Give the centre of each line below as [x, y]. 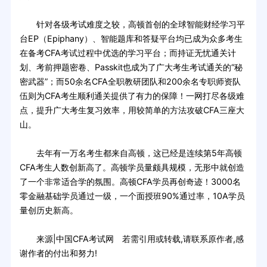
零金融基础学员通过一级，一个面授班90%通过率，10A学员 [132, 196]
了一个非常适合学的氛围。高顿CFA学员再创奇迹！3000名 [130, 182]
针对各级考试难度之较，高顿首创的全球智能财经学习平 [132, 24]
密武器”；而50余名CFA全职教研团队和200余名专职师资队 [130, 82]
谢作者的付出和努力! [58, 253]
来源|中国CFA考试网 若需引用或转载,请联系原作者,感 [131, 239]
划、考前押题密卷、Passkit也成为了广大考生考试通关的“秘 [131, 67]
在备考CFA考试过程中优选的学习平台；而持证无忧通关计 [128, 53]
